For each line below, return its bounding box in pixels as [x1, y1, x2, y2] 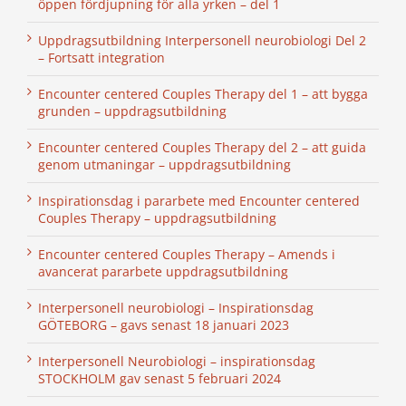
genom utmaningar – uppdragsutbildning [38, 156, 291, 174]
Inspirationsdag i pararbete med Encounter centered [38, 192, 360, 210]
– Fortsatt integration [38, 49, 165, 67]
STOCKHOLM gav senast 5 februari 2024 [38, 370, 281, 388]
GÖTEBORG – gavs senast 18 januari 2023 [38, 316, 289, 334]
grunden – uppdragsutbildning [38, 102, 227, 121]
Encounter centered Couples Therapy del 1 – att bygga [38, 85, 368, 103]
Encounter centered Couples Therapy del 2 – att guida [38, 139, 366, 157]
